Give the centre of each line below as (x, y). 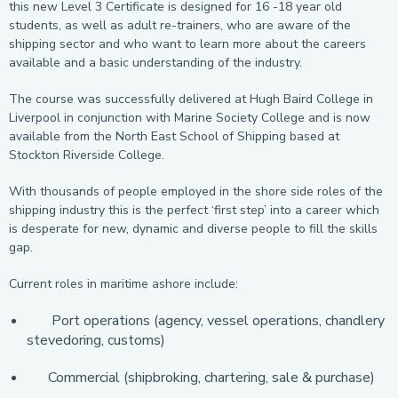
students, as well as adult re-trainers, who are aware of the (180, 25)
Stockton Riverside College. (90, 155)
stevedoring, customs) (96, 340)
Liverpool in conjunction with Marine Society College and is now (190, 118)
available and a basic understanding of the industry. (159, 63)
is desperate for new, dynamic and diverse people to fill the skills (193, 229)
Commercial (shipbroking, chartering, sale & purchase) (201, 378)
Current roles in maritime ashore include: (123, 284)
